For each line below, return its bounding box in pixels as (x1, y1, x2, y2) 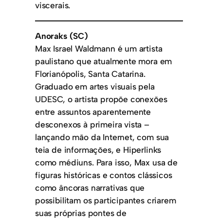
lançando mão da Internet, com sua (35, 132, 169, 143)
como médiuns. (35, 157, 94, 168)
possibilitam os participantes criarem (35, 195, 176, 206)
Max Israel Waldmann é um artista (35, 43, 163, 54)
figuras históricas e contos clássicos (35, 170, 172, 181)
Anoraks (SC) (35, 31, 88, 41)
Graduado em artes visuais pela (35, 81, 155, 92)
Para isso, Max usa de (96, 157, 178, 168)
